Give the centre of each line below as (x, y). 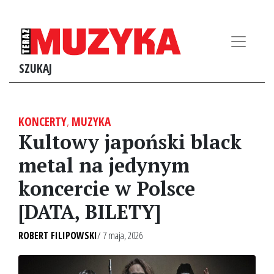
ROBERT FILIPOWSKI (58, 235)
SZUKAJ (35, 68)
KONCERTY (43, 121)
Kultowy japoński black (130, 142)
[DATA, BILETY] (90, 212)
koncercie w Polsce (107, 188)
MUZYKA (91, 121)
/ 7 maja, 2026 (120, 235)
